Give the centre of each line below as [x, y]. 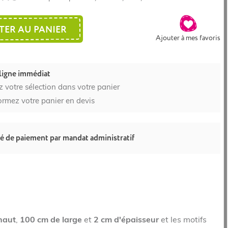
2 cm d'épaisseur [126, 220]
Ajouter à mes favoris [188, 38]
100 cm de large [51, 220]
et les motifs [184, 220]
